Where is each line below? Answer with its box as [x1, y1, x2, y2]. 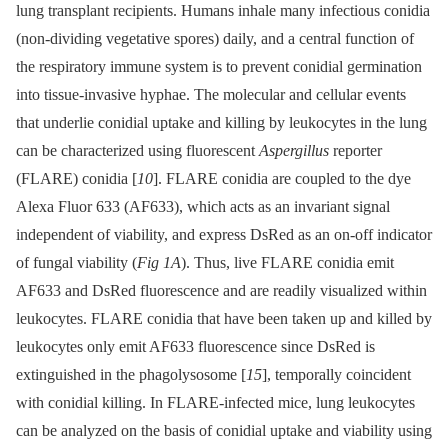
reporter [329, 142, 382, 160]
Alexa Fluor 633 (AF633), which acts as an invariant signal [16, 198, 390, 216]
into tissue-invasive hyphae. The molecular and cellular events [16, 86, 406, 104]
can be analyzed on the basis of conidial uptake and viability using [16, 422, 432, 440]
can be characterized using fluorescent [16, 142, 259, 160]
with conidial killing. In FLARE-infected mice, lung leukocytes [16, 394, 415, 412]
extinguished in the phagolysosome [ [16, 366, 246, 384]
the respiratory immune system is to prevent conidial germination [16, 58, 422, 76]
